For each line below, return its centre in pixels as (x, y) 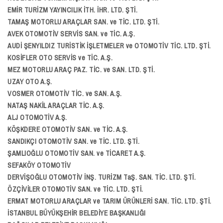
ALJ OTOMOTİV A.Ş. (37, 117)
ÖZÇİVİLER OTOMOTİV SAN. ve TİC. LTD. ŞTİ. (75, 189)
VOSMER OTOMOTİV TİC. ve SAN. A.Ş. (65, 94)
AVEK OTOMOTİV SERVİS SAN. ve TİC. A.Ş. (71, 34)
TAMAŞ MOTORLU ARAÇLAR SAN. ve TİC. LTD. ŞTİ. (83, 22)
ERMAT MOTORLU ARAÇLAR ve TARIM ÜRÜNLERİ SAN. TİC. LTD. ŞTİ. (110, 201)
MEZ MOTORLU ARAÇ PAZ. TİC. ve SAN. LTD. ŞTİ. (81, 70)
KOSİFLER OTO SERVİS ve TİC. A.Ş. (60, 58)
